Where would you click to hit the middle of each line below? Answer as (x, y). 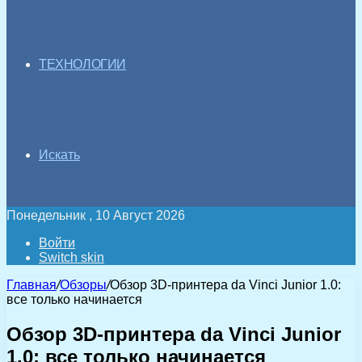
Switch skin (72, 257)
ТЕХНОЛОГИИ (82, 64)
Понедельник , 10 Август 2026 (96, 215)
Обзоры (83, 285)
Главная (32, 285)
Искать (59, 155)
